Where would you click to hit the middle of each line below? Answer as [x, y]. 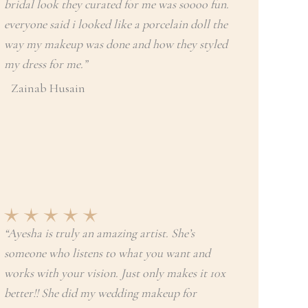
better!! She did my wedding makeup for [100, 293]
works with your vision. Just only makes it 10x [115, 273]
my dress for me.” [46, 64]
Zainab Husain [48, 88]
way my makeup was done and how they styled [116, 44]
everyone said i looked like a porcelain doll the [116, 24]
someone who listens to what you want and [107, 253]
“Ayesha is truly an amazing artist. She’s [99, 233]
